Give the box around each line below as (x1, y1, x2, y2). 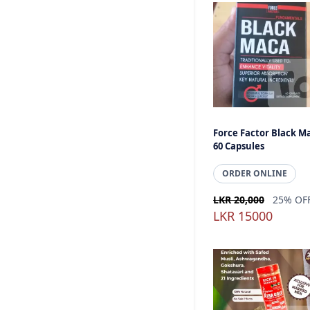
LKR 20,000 (213, 193, 264, 206)
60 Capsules (213, 140, 264, 152)
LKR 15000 (213, 208, 273, 224)
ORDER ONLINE (222, 167, 287, 179)
